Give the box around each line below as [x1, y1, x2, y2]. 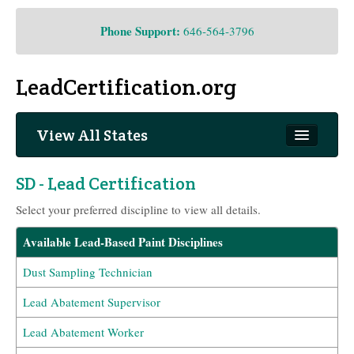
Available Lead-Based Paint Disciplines [23, 232, 223, 250]
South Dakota [44, 160, 142, 182]
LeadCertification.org [16, 73, 236, 101]
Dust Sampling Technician [23, 263, 153, 280]
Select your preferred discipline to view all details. [16, 201, 261, 217]
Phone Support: [100, 22, 180, 40]
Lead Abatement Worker [23, 323, 144, 340]
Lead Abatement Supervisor [23, 293, 160, 310]
